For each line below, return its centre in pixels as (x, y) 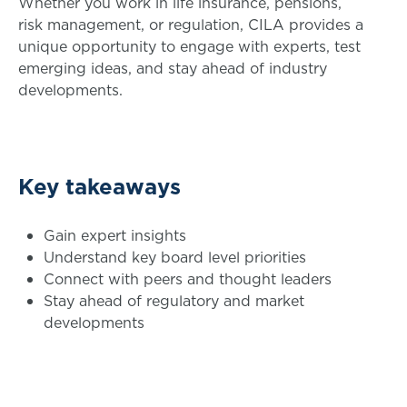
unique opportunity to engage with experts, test (189, 46)
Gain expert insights (115, 235)
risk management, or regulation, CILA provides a (191, 24)
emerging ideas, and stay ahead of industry (173, 68)
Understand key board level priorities (175, 257)
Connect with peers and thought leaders (188, 278)
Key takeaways (99, 186)
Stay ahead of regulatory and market (174, 300)
